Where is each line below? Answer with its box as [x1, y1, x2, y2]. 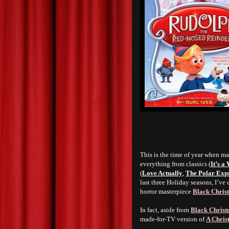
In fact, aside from [140, 206, 191, 214]
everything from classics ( [140, 160, 211, 168]
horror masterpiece [140, 188, 193, 195]
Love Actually [142, 169, 182, 177]
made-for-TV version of [140, 215, 206, 223]
